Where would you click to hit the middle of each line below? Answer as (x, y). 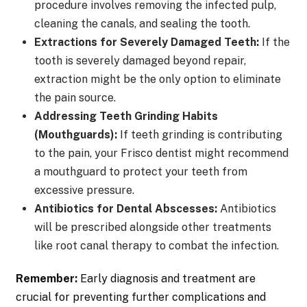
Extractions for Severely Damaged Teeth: (146, 42)
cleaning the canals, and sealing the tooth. (142, 24)
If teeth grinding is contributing (199, 135)
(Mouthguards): (75, 135)
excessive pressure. (84, 191)
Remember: (47, 279)
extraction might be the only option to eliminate (157, 79)
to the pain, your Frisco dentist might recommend (161, 153)
